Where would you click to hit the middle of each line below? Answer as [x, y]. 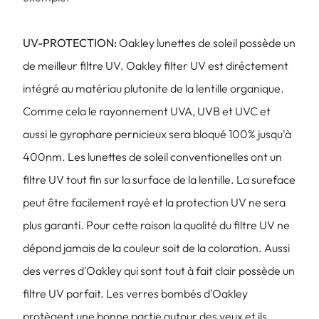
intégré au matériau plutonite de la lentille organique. [153, 88]
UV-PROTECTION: [70, 43]
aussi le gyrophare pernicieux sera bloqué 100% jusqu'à [157, 134]
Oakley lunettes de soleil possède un [206, 43]
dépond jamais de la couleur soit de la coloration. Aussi [156, 248]
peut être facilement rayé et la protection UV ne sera [154, 202]
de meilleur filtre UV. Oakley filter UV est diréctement [156, 66]
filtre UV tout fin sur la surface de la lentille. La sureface [159, 179]
